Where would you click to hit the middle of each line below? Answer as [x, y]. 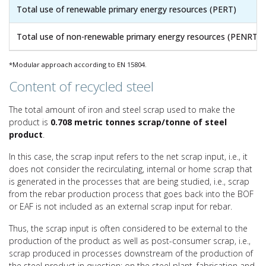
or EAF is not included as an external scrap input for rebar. [121, 206]
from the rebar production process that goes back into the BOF [131, 194]
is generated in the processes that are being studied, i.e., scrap [129, 181]
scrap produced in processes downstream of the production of [131, 253]
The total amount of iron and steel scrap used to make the [122, 109]
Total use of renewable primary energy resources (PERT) [126, 9]
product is [30, 122]
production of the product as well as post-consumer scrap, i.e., [130, 240]
